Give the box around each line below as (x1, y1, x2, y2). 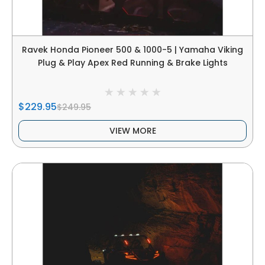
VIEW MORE (109, 124, 156, 137)
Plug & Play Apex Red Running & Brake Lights (37, 56, 228, 69)
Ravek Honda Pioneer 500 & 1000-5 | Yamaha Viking (22, 43, 243, 56)
